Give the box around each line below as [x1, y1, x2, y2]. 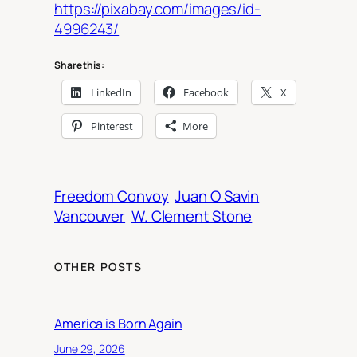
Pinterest [90, 119, 133, 134]
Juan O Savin [175, 185, 260, 206]
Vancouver [54, 205, 126, 226]
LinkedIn [90, 85, 132, 100]
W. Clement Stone [131, 205, 253, 226]
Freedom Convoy [54, 185, 169, 206]
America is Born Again [54, 314, 182, 332]
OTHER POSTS [54, 258, 143, 274]
